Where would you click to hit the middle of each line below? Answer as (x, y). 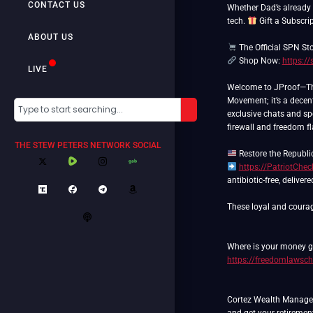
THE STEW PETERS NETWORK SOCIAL (87, 145)
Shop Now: (259, 61)
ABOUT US (51, 37)
